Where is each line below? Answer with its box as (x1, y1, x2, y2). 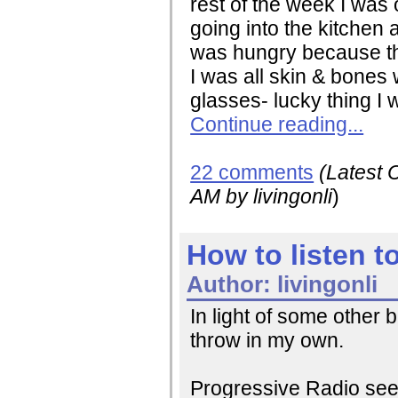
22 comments (190, 160, 314, 184)
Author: (187, 271, 272, 297)
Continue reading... (190, 112, 364, 136)
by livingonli (220, 184, 333, 208)
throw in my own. (190, 328, 345, 352)
